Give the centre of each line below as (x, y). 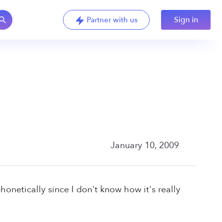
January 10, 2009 (145, 145)
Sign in (186, 20)
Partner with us (112, 20)
